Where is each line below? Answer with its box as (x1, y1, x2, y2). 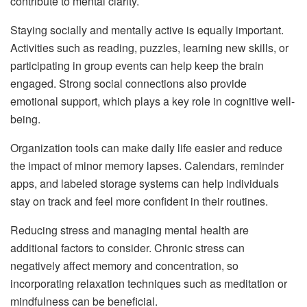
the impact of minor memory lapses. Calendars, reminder (10, 157, 284, 173)
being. (10, 110, 40, 127)
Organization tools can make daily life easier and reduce (10, 139, 282, 156)
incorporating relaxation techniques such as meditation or (10, 275, 287, 291)
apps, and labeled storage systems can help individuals (10, 175, 279, 191)
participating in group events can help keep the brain (10, 57, 264, 73)
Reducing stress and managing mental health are (10, 221, 249, 238)
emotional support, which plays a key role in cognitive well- (10, 93, 295, 109)
